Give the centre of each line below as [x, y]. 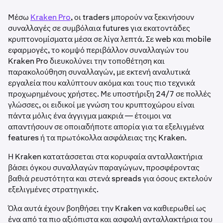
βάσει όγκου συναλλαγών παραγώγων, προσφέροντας [104, 167]
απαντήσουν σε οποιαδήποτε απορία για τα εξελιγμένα [106, 127]
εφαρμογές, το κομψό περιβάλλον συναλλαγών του [98, 50]
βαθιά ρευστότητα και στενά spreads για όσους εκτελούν [110, 178]
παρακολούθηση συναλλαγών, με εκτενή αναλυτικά [99, 72]
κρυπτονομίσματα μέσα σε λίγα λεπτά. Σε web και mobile [110, 39]
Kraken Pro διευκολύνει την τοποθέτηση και [86, 61]
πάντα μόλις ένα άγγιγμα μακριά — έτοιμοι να [90, 116]
